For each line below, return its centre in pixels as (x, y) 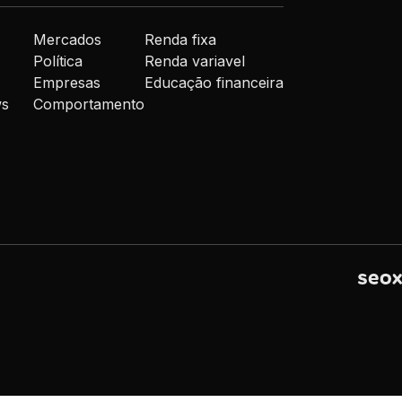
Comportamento (89, 105)
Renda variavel (195, 61)
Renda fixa (181, 40)
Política (58, 61)
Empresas (67, 83)
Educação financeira (214, 83)
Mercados (68, 40)
